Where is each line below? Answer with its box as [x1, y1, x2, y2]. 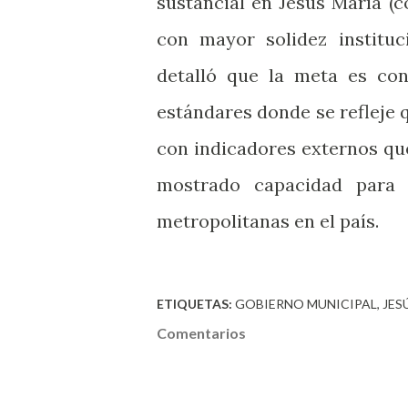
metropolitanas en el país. [157, 209, 379, 232]
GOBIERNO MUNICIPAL [235, 296, 377, 311]
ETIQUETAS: [157, 296, 232, 311]
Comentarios [157, 324, 246, 342]
